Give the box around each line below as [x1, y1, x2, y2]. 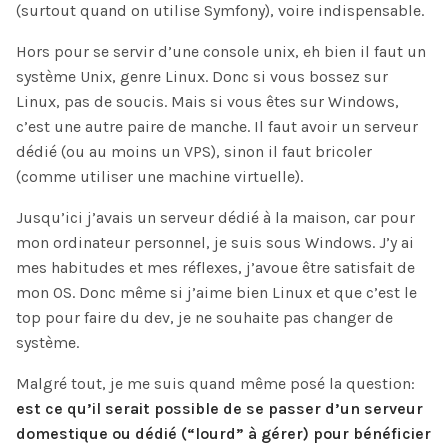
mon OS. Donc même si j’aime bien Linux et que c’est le [16, 283, 417, 302]
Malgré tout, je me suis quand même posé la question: [16, 374, 415, 393]
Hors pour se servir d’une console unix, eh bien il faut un [16, 42, 426, 61]
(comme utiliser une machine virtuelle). [16, 167, 303, 186]
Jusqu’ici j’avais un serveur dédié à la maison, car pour [16, 208, 415, 227]
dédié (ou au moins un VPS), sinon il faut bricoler [16, 142, 372, 161]
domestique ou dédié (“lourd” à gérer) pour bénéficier [16, 424, 431, 443]
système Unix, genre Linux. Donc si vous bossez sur [16, 67, 388, 86]
